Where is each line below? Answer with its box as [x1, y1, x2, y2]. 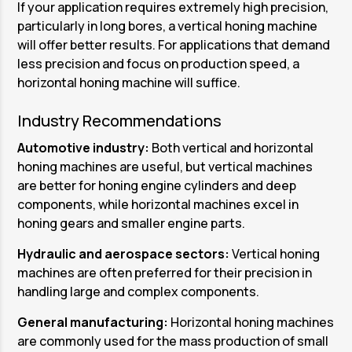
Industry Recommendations [17, 110, 222, 132]
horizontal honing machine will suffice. [17, 74, 241, 92]
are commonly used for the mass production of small [17, 332, 329, 350]
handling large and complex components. [17, 283, 260, 301]
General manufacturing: [17, 313, 171, 332]
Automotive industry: [17, 139, 150, 157]
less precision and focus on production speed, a [17, 55, 300, 73]
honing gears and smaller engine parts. [17, 214, 246, 233]
